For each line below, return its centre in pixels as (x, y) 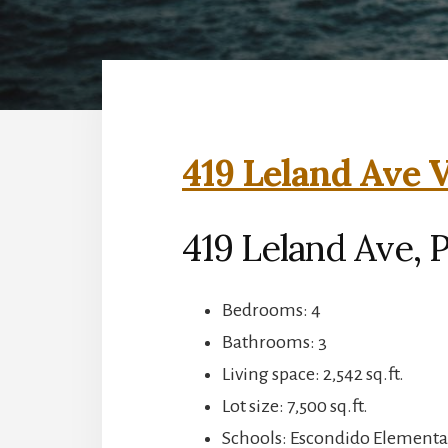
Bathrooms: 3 (274, 341)
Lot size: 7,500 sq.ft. (295, 405)
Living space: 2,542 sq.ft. (313, 373)
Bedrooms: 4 (271, 309)
